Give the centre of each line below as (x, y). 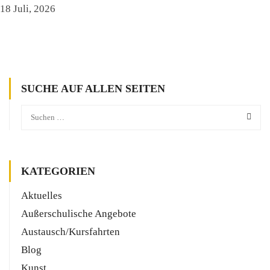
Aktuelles (42, 196)
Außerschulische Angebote (79, 214)
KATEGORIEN (58, 171)
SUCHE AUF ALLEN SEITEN (93, 89)
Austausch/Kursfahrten (71, 232)
